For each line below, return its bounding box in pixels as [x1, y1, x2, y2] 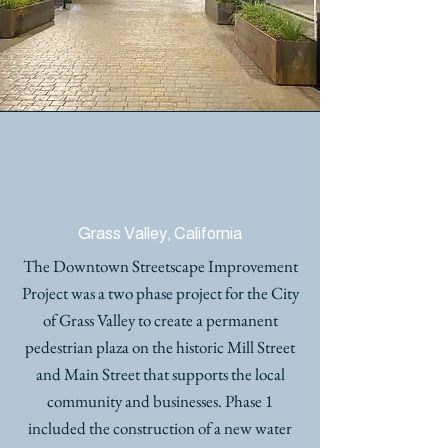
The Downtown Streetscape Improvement [22, 255, 298, 277]
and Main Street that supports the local [35, 363, 285, 385]
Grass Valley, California [78, 224, 242, 243]
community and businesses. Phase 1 [47, 390, 273, 412]
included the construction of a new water [28, 417, 292, 439]
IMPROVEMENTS [72, 187, 248, 212]
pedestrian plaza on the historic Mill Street [25, 336, 295, 358]
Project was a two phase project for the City [21, 282, 299, 304]
